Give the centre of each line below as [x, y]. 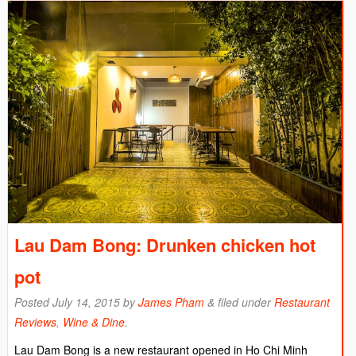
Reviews [35, 321]
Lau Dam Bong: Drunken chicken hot [165, 244]
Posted [33, 302]
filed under [244, 302]
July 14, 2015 [86, 302]
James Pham [171, 302]
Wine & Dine [94, 321]
